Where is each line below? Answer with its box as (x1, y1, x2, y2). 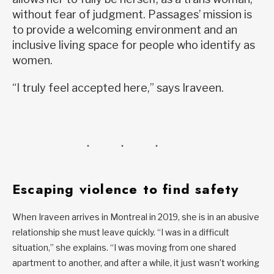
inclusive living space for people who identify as (12, 39, 255, 52)
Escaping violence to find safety (12, 179, 239, 199)
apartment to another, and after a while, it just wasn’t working (12, 257, 259, 268)
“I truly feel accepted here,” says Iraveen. (12, 81, 224, 95)
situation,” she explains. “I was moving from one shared (12, 242, 236, 253)
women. (12, 54, 53, 67)
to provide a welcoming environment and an (12, 23, 237, 37)
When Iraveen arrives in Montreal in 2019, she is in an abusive (12, 212, 259, 223)
